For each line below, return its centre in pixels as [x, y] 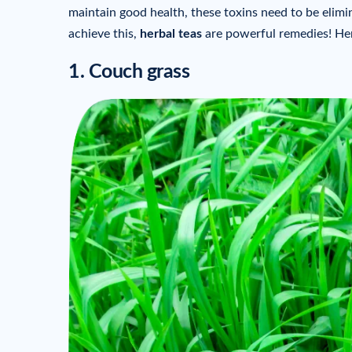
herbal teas [171, 34]
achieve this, [104, 34]
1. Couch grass [131, 71]
